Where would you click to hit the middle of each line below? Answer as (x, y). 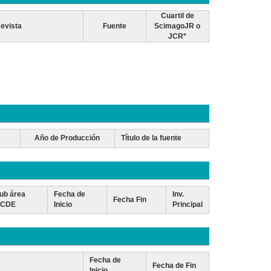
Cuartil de (177, 16)
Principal (187, 204)
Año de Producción (67, 138)
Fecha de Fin (174, 266)
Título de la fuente (151, 138)
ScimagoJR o (178, 26)
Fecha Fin (129, 200)
